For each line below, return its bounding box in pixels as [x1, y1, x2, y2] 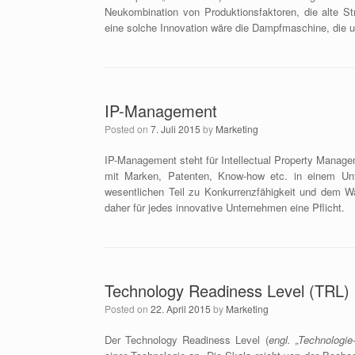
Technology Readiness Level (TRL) [105, 279, 349, 302]
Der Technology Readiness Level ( [105, 332, 269, 347]
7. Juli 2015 [151, 122, 200, 136]
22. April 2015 [151, 302, 211, 315]
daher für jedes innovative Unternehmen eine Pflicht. [105, 200, 345, 215]
